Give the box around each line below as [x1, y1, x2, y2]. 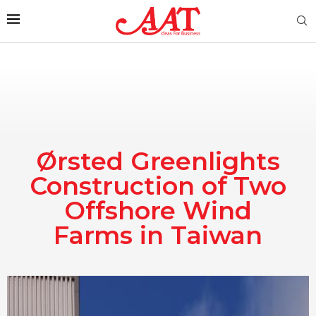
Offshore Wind [64, 195, 252, 226]
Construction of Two [29, 170, 287, 201]
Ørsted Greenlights [36, 145, 280, 176]
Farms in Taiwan [53, 219, 263, 250]
